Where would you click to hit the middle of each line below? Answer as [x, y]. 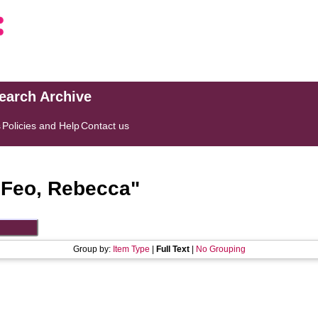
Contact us [105, 126]
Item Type [131, 249]
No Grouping [220, 249]
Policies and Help [41, 126]
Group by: [93, 249]
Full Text [172, 249]
